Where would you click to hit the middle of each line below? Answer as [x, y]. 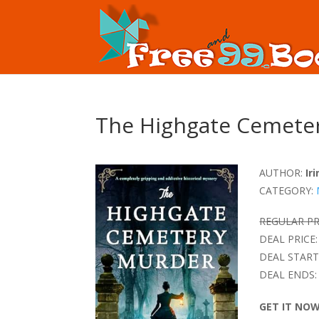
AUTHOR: [281, 173]
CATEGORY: [287, 190]
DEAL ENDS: [288, 274]
